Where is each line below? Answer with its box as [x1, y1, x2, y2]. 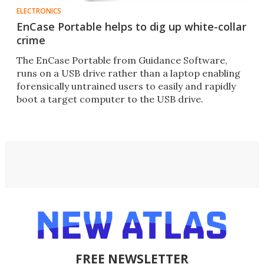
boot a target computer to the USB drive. [16, 93, 203, 105]
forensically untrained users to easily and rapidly [16, 80, 236, 93]
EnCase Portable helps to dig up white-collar [16, 19, 246, 34]
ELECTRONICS [16, 6, 61, 16]
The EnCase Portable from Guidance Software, [16, 54, 227, 67]
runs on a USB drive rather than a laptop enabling [16, 67, 240, 80]
